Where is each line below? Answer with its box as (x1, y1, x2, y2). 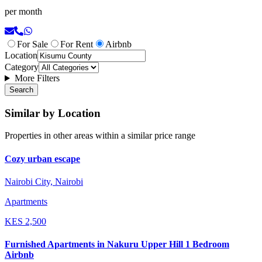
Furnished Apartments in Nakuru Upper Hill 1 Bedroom (5, 239, 229, 250)
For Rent (60, 39, 93, 50)
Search (9, 85, 33, 95)
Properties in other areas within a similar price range (5, 130, 195, 141)
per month (5, 6, 42, 17)
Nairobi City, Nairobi (5, 177, 83, 187)
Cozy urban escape (5, 153, 80, 164)
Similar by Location (5, 106, 101, 119)
